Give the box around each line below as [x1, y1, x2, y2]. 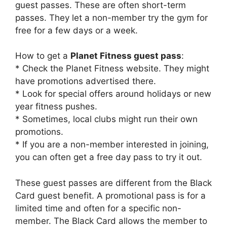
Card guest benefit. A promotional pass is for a [15, 190, 206, 201]
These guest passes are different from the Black [15, 177, 212, 188]
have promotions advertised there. [15, 76, 156, 87]
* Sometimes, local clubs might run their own [15, 114, 198, 125]
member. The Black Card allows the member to [15, 215, 207, 226]
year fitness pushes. [15, 101, 97, 112]
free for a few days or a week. [15, 25, 138, 35]
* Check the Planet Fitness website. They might [15, 63, 209, 74]
